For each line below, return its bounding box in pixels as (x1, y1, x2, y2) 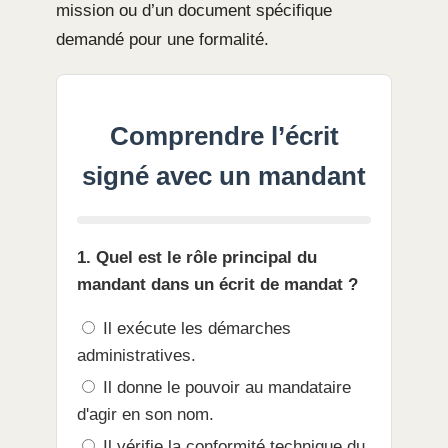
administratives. (77, 346, 196, 366)
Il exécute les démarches (98, 319, 291, 339)
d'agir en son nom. (77, 405, 214, 425)
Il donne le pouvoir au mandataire (98, 378, 351, 398)
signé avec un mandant (82, 162, 366, 191)
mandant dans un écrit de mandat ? (77, 275, 358, 295)
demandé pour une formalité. (56, 30, 269, 50)
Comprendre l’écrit (109, 122, 339, 151)
